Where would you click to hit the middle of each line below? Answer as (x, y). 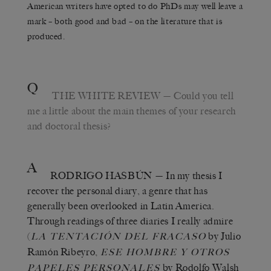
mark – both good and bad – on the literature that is (125, 21)
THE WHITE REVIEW (106, 96)
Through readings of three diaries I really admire (130, 221)
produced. (46, 36)
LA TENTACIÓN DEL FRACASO (118, 236)
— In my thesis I (188, 175)
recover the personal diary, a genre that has (118, 191)
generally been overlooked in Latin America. (121, 206)
